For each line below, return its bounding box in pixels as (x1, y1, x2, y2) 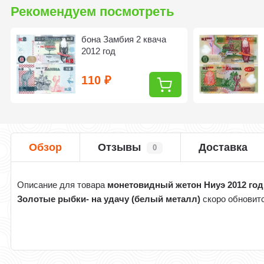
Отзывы (98, 141, 141, 154)
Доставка (199, 141, 248, 154)
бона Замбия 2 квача (81, 34, 167, 45)
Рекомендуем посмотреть (11, 4, 175, 19)
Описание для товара (17, 180, 108, 190)
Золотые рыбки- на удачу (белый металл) (17, 194, 201, 204)
